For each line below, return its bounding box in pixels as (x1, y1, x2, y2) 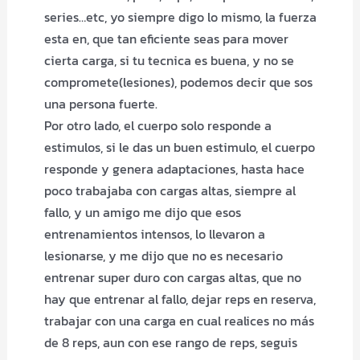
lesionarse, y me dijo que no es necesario (43, 246, 283, 265)
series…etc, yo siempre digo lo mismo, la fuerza (43, 7, 317, 27)
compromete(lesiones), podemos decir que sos (43, 72, 313, 92)
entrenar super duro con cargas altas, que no (43, 268, 301, 287)
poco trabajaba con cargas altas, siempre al (43, 181, 296, 200)
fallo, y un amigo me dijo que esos (43, 202, 241, 222)
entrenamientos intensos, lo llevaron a (43, 224, 265, 243)
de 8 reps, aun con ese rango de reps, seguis (43, 333, 297, 352)
